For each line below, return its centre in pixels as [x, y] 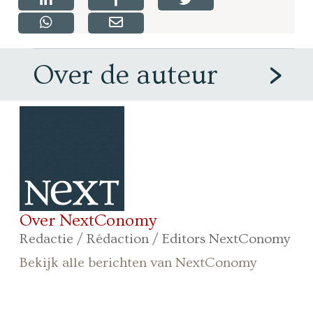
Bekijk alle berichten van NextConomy [138, 263]
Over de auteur [126, 75]
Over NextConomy [88, 221]
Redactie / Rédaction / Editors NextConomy [155, 239]
